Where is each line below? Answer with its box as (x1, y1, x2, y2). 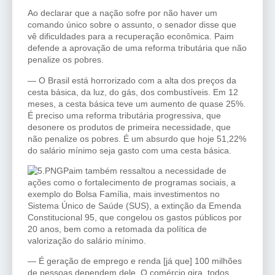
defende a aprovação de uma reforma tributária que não (28, 43, 247, 53)
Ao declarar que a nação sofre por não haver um (28, 8, 217, 18)
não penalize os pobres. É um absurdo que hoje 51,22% (28, 133, 246, 144)
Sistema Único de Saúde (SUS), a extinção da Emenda (28, 201, 241, 211)
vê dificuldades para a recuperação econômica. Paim (28, 31, 234, 42)
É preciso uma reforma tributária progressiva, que (28, 110, 221, 120)
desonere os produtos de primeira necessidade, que (28, 122, 231, 132)
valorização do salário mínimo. (28, 236, 146, 246)
